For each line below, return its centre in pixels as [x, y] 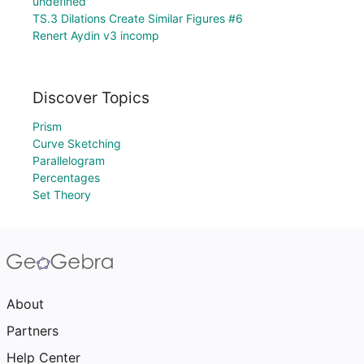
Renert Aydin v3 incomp [96, 36]
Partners [32, 331]
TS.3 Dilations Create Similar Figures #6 [138, 19]
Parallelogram [69, 160]
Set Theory [62, 195]
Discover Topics [91, 97]
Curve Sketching [77, 143]
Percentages [66, 178]
